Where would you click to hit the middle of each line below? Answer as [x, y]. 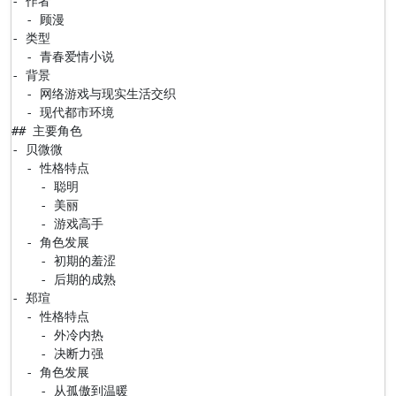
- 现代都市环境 [63, 112]
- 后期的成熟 [64, 279]
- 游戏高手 [57, 224]
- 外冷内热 [57, 335]
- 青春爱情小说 [63, 57]
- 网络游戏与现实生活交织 [94, 94]
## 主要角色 [47, 131]
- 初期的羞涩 [64, 261]
